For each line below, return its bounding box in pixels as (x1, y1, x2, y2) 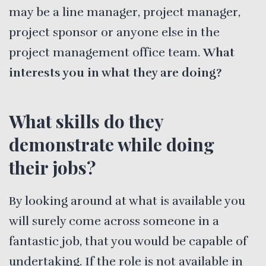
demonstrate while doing (9, 132, 214, 156)
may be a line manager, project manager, (9, 4, 240, 20)
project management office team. (9, 45, 203, 60)
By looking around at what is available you (9, 193, 245, 208)
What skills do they (9, 109, 163, 133)
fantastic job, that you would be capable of (9, 233, 247, 249)
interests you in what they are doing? (9, 65, 221, 80)
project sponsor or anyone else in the (9, 24, 220, 40)
